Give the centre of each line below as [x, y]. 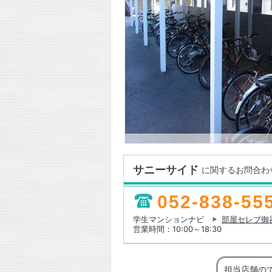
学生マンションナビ [170, 219]
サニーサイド [166, 170]
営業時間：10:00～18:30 [177, 229]
